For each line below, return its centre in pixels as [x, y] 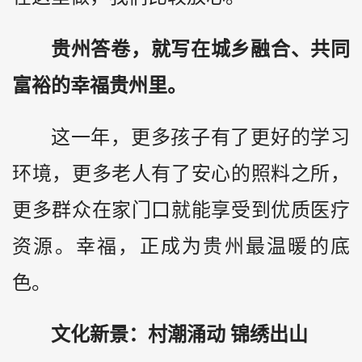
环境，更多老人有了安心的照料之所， [181, 174]
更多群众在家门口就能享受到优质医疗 [181, 210]
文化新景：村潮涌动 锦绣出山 [179, 335]
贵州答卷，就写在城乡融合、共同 [200, 49]
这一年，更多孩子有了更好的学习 [200, 138]
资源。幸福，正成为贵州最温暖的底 [181, 247]
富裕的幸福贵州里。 [99, 85]
